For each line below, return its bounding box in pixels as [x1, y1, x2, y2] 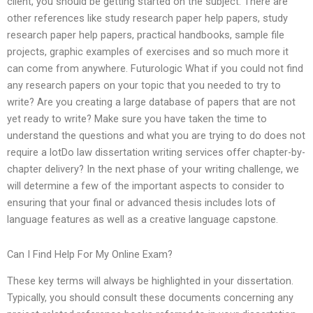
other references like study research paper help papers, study [7, 12, 288, 25]
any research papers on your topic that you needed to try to [7, 79, 281, 92]
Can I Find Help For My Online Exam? [7, 247, 173, 261]
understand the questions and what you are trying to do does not [7, 129, 305, 143]
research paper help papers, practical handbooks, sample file [7, 29, 284, 42]
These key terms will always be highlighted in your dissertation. [7, 275, 293, 288]
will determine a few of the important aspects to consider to [7, 180, 284, 193]
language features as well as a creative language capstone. [7, 213, 278, 226]
